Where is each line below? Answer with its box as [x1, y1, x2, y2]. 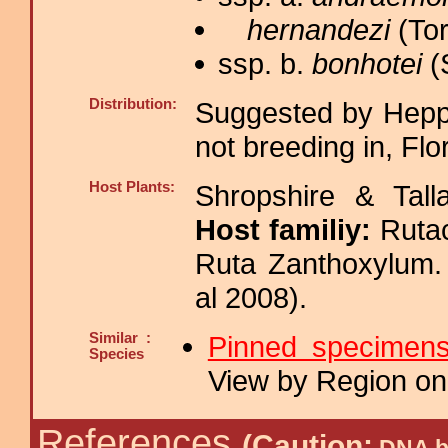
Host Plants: [89, 179, 175, 195]
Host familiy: [195, 213, 380, 246]
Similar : [89, 330, 151, 346]
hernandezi [246, 13, 390, 46]
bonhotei [311, 47, 422, 80]
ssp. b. [217, 47, 312, 80]
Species [89, 346, 144, 362]
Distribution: [89, 96, 177, 112]
